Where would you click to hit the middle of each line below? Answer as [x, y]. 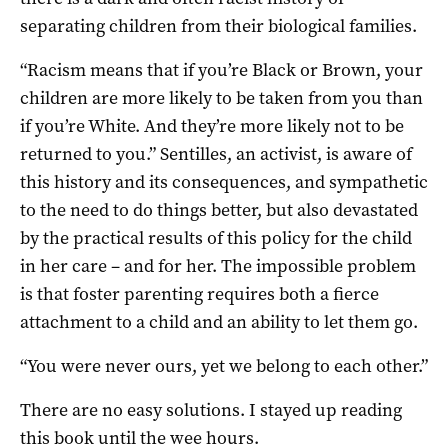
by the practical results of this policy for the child [216, 237]
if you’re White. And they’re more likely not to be [212, 125]
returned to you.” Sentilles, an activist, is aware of [216, 153]
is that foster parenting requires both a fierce [199, 293]
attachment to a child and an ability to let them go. [219, 321]
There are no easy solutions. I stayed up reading [211, 409]
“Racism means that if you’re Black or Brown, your [221, 69]
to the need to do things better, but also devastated [219, 209]
